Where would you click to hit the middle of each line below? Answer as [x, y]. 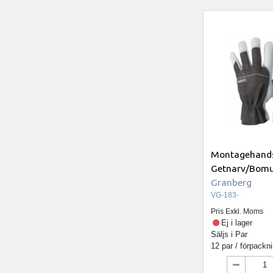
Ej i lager [236, 223]
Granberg [232, 182]
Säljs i [223, 235]
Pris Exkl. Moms [237, 212]
